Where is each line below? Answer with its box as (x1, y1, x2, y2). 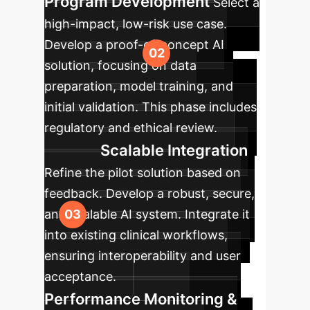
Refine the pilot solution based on (44, 165, 241, 180)
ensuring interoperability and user (44, 248, 241, 263)
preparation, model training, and (44, 79, 233, 93)
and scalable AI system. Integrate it (44, 207, 250, 221)
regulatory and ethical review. (44, 120, 217, 135)
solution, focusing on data (44, 58, 197, 73)
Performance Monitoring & (44, 290, 237, 308)
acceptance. (44, 269, 116, 284)
